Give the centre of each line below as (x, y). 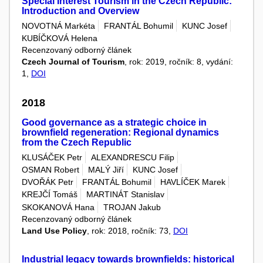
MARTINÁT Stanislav (125, 195)
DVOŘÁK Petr (48, 182)
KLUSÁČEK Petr (52, 157)
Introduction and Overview (80, 11)
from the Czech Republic (77, 143)
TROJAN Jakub (132, 207)
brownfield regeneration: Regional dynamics (120, 133)
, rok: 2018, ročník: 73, (130, 230)
